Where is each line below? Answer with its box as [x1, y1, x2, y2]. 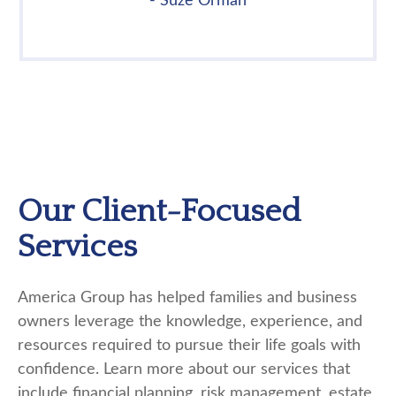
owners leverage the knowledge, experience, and [18, 314, 362, 330]
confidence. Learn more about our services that [18, 362, 350, 377]
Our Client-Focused [18, 194, 301, 229]
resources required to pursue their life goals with [18, 338, 361, 354]
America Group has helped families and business [18, 290, 357, 306]
